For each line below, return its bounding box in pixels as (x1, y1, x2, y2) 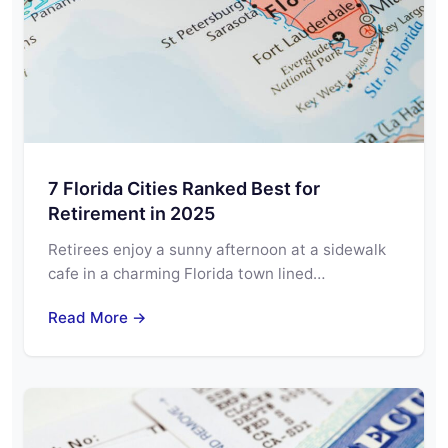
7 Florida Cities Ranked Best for (48, 178, 320, 200)
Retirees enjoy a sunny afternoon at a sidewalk (48, 240, 386, 260)
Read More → (48, 308, 147, 328)
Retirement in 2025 (48, 203, 215, 225)
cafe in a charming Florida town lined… (48, 264, 325, 284)
